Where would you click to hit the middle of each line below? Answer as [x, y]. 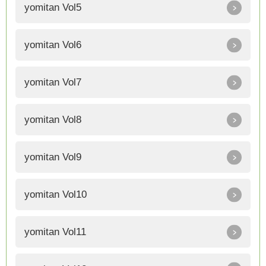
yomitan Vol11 [55, 232]
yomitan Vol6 [53, 45]
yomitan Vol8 [53, 120]
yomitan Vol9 [53, 157]
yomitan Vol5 [53, 8]
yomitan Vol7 [53, 83]
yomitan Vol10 [56, 195]
